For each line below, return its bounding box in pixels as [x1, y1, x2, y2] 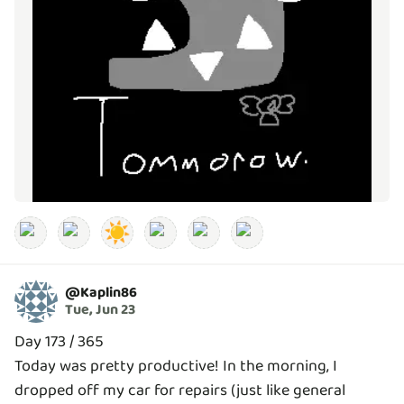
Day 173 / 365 [14, 329, 104, 355]
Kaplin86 [80, 280, 137, 304]
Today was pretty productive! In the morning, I [14, 353, 337, 380]
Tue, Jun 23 [65, 298, 135, 321]
